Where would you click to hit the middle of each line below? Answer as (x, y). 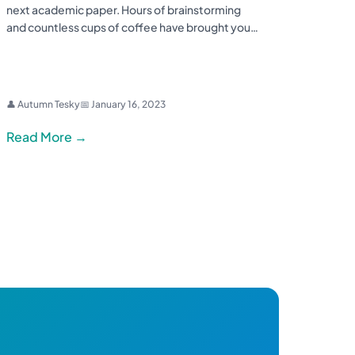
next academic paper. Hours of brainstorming (124, 10)
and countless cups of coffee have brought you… (132, 27)
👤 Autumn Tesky (43, 105)
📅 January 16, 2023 (123, 105)
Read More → (47, 137)
